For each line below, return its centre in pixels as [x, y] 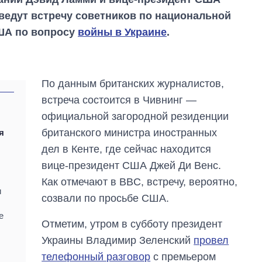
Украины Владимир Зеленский [118, 240]
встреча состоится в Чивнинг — [119, 100]
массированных [207, 236]
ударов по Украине [213, 247]
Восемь [188, 225]
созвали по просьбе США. [106, 198]
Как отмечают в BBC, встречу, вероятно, [140, 182]
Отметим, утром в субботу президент [132, 224]
